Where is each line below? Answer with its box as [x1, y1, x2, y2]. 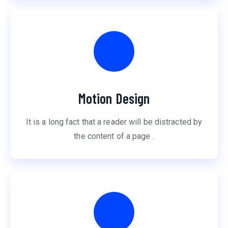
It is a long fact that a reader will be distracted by [25, 117, 203, 127]
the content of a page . [74, 131, 154, 141]
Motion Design [78, 90, 150, 107]
